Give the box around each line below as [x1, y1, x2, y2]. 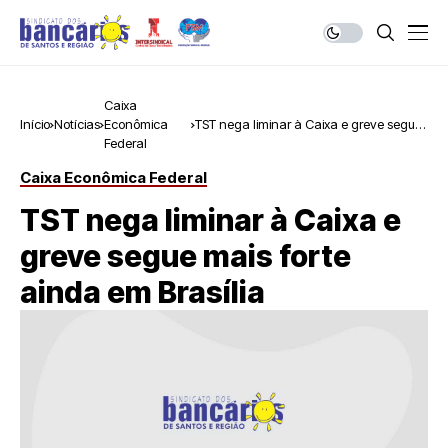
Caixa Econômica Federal [20, 168, 207, 187]
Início [20, 116, 50, 132]
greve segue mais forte [20, 238, 351, 274]
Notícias [54, 116, 100, 132]
